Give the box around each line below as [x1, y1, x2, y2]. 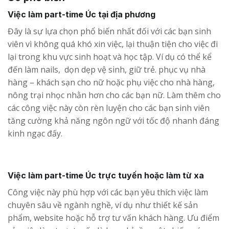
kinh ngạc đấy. [8, 128, 64, 140]
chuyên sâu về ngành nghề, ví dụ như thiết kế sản [8, 199, 198, 211]
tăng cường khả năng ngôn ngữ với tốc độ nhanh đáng [8, 115, 219, 127]
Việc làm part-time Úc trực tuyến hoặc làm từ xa [8, 170, 204, 181]
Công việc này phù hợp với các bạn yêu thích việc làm [8, 187, 208, 198]
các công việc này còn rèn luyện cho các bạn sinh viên [8, 102, 210, 114]
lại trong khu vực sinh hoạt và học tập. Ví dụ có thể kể [8, 51, 212, 63]
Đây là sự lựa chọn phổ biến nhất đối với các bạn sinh [8, 26, 211, 37]
